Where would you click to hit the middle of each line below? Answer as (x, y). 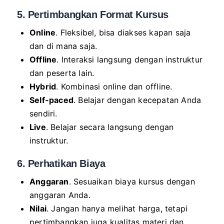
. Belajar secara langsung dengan (110, 127)
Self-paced (51, 100)
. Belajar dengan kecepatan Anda (137, 100)
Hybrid (43, 86)
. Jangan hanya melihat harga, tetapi (117, 208)
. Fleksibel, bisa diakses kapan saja (123, 32)
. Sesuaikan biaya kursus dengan (132, 181)
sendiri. (43, 113)
